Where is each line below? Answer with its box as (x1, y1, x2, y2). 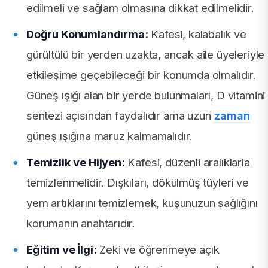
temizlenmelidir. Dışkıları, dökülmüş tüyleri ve (26, 175, 249, 189)
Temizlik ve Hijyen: (26, 155, 125, 169)
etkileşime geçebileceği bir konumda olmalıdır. (26, 68, 256, 81)
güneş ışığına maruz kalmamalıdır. (26, 129, 193, 142)
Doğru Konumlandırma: (26, 27, 148, 41)
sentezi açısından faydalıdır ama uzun (26, 108, 214, 122)
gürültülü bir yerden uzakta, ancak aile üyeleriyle (26, 47, 265, 61)
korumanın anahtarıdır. (26, 216, 136, 230)
